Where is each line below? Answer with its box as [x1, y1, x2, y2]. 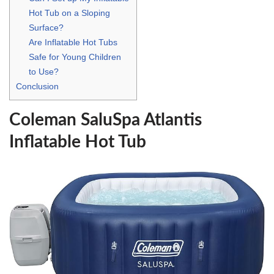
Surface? [29, 22, 64, 32]
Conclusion [16, 81, 59, 91]
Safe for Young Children [29, 51, 122, 62]
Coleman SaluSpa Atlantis [9, 111, 202, 128]
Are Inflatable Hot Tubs [29, 37, 118, 47]
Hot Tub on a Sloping [29, 7, 111, 18]
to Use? [29, 66, 59, 76]
